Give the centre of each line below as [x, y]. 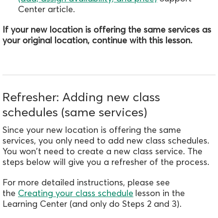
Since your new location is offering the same [92, 130]
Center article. [46, 9]
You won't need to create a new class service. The [102, 151]
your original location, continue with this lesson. [97, 40]
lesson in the [160, 193]
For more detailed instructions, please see [86, 182]
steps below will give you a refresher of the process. [106, 162]
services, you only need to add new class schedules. [106, 141]
